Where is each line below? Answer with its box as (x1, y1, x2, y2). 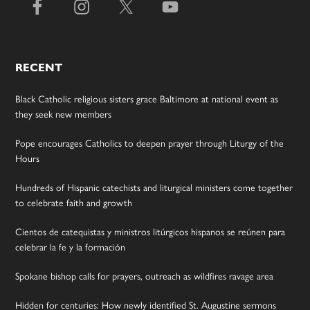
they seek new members (15, 106, 112, 120)
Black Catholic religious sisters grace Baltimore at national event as (15, 91, 279, 105)
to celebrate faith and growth (15, 194, 133, 209)
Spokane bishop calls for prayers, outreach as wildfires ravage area (15, 268, 274, 282)
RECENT (15, 60, 63, 74)
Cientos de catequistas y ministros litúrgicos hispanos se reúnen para (15, 224, 286, 238)
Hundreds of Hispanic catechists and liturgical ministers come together (15, 179, 293, 194)
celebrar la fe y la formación (15, 239, 126, 253)
